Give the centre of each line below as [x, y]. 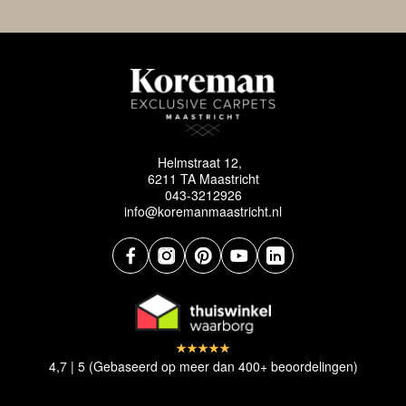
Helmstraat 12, [203, 162]
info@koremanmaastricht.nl [203, 211]
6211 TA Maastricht [203, 178]
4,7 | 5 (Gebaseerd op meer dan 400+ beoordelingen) [203, 366]
